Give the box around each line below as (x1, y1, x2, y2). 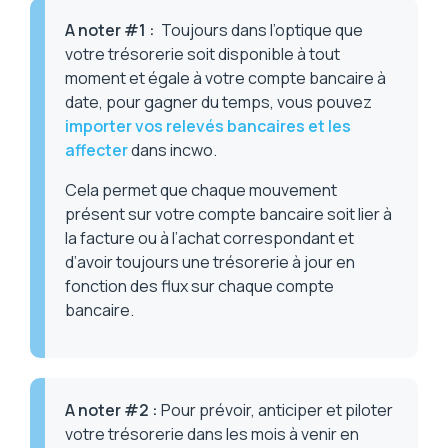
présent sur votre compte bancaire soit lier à (65, 203, 392, 226)
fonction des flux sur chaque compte (65, 275, 334, 298)
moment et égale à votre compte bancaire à (65, 67, 386, 90)
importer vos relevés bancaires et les (65, 115, 351, 138)
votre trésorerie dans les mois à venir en (65, 423, 359, 446)
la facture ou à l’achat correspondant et (65, 227, 354, 250)
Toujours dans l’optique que (155, 19, 363, 42)
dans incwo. (128, 139, 217, 162)
